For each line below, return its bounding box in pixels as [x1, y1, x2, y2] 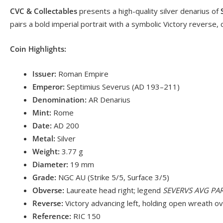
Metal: [32, 133, 55, 143]
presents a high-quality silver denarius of [77, 5, 221, 16]
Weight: [32, 146, 60, 156]
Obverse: [32, 185, 64, 195]
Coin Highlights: [10, 43, 66, 54]
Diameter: [32, 159, 68, 169]
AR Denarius [87, 94, 130, 105]
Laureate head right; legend [64, 185, 163, 195]
